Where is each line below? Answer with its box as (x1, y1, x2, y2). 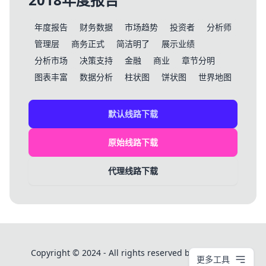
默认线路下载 (108, 108, 158, 119)
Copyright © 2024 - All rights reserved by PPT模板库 (30, 247, 236, 258)
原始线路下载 (108, 137, 158, 148)
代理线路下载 (108, 165, 158, 176)
